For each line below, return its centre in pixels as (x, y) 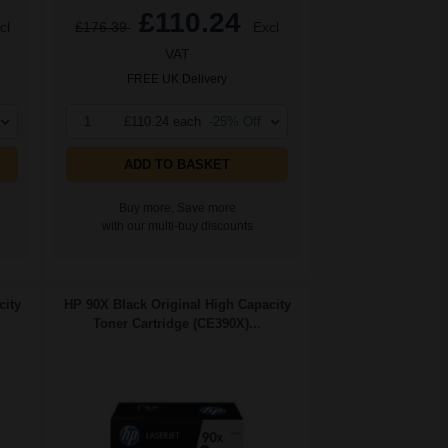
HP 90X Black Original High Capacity (177, 305)
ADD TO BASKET (177, 165)
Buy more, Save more (177, 208)
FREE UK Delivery (177, 79)
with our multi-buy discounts (177, 226)
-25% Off (235, 122)
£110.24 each (162, 122)
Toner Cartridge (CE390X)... (177, 324)
